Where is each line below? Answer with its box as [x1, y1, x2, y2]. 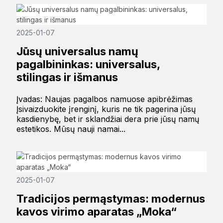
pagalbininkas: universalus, [16, 58, 160, 71]
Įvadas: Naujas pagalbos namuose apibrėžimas [16, 94, 193, 105]
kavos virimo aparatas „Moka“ [16, 205, 177, 219]
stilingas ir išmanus [16, 71, 118, 84]
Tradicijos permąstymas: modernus [16, 192, 205, 206]
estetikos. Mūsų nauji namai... [16, 124, 125, 134]
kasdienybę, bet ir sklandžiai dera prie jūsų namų [16, 114, 199, 124]
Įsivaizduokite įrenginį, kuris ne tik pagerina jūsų [16, 104, 196, 114]
